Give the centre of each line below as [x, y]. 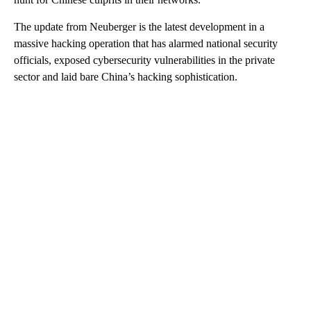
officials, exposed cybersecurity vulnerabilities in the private [144, 60]
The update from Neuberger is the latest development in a [139, 27]
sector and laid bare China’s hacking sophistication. [126, 77]
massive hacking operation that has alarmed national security [146, 44]
